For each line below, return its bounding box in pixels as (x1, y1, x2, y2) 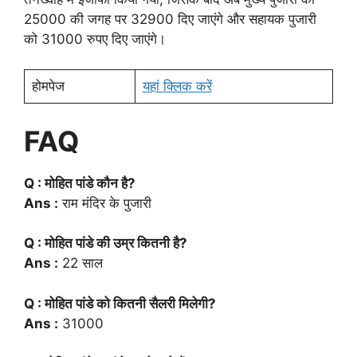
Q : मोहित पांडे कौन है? (24, 175, 135, 191)
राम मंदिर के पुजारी (58, 194, 151, 211)
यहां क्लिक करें (142, 78, 212, 94)
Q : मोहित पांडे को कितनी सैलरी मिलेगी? (24, 295, 216, 312)
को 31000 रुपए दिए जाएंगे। (24, 30, 166, 47)
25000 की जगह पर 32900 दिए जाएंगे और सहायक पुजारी (24, 10, 316, 27)
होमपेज (31, 78, 65, 94)
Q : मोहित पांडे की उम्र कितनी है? (24, 235, 187, 251)
